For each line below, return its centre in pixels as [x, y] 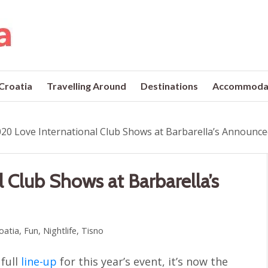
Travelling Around [87, 86]
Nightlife [60, 230]
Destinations [170, 86]
